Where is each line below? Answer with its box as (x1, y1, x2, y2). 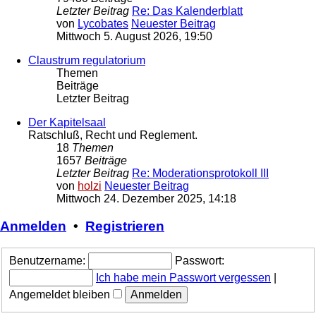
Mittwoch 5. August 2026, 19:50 (56, 30, 212, 43)
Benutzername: (9, 254, 85, 267)
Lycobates (78, 18, 128, 30)
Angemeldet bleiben (9, 288, 113, 300)
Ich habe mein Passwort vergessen (96, 271, 271, 284)
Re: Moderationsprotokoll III (132, 167, 269, 180)
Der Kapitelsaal (28, 116, 106, 129)
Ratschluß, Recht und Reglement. (28, 129, 197, 142)
